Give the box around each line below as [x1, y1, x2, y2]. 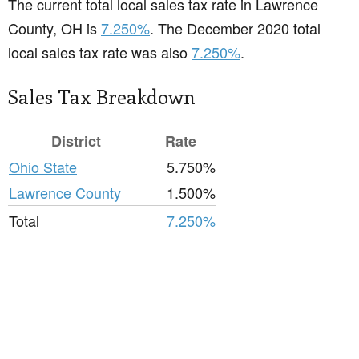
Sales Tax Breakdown [8, 83, 196, 110]
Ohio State [9, 156, 77, 178]
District [51, 131, 101, 152]
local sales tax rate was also [8, 42, 192, 63]
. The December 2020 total [150, 18, 321, 39]
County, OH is [8, 18, 101, 39]
